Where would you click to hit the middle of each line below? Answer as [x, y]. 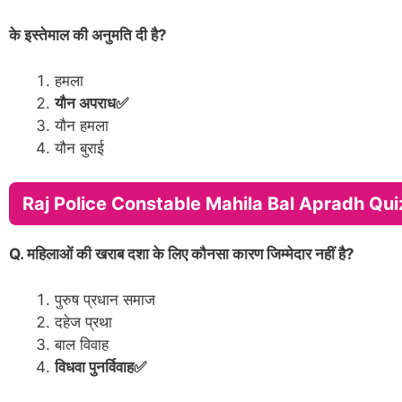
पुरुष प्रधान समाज [107, 299]
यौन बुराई [79, 148]
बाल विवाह [82, 344]
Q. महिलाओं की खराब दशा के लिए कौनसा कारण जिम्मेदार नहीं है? [182, 254]
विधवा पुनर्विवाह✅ [100, 367]
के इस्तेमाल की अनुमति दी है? [90, 35]
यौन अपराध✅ [92, 103]
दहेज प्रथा [83, 322]
